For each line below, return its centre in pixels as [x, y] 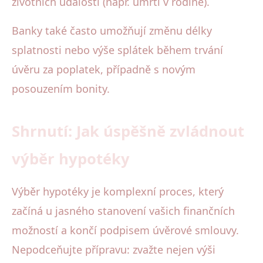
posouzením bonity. [61, 88]
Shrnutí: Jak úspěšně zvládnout [128, 131]
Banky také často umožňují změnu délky [112, 30]
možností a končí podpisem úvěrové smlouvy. [125, 230]
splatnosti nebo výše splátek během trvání [117, 50]
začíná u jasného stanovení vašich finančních [123, 210]
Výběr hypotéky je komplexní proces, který [118, 191]
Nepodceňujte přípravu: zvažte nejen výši [114, 249]
